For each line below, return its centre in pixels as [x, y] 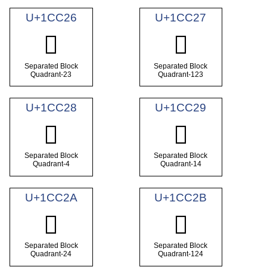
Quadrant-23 [51, 74]
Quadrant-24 [51, 254]
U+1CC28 [51, 107]
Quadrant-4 [51, 164]
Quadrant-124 [181, 254]
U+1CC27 [181, 18]
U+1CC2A [51, 197]
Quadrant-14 [181, 164]
